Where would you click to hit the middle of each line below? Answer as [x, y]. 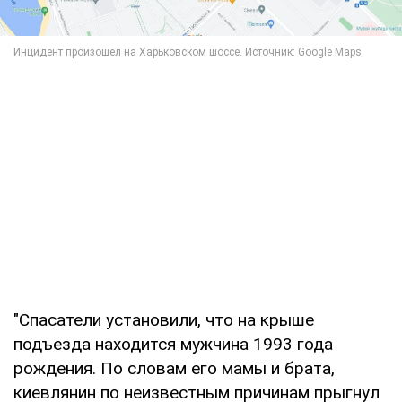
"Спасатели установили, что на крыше [164, 320]
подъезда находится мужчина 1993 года [173, 345]
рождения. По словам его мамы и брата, [174, 369]
